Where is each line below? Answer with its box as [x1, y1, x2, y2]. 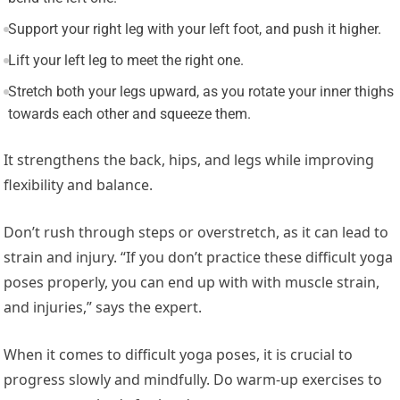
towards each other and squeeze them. [7, 105, 251, 123]
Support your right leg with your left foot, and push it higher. [7, 21, 381, 38]
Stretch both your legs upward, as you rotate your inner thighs [7, 83, 394, 101]
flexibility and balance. [4, 175, 154, 196]
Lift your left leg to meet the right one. [7, 52, 244, 70]
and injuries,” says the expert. [4, 297, 203, 318]
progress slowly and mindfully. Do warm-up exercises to [4, 370, 383, 390]
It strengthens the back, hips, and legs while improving [4, 150, 375, 171]
